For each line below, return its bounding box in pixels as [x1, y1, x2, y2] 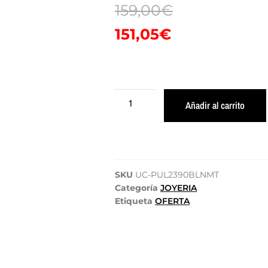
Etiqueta [115, 195, 153, 206]
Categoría [115, 182, 158, 193]
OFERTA [155, 195, 190, 206]
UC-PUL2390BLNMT [135, 169, 219, 180]
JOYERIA [160, 182, 197, 193]
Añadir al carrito [185, 98, 245, 112]
